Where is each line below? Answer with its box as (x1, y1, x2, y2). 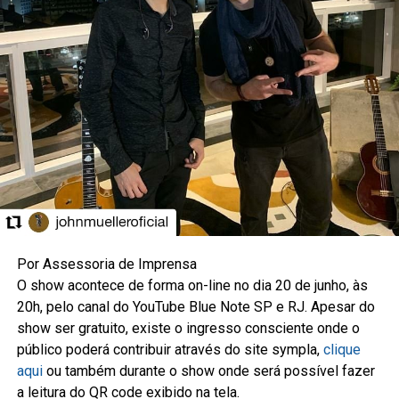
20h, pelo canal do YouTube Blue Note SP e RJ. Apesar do (16, 297, 375, 315)
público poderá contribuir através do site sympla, (16, 340, 323, 358)
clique (322, 340, 361, 358)
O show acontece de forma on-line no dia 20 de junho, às (16, 276, 368, 294)
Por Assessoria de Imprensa (16, 255, 197, 273)
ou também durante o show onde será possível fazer (42, 362, 375, 379)
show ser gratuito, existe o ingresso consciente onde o (16, 319, 360, 337)
